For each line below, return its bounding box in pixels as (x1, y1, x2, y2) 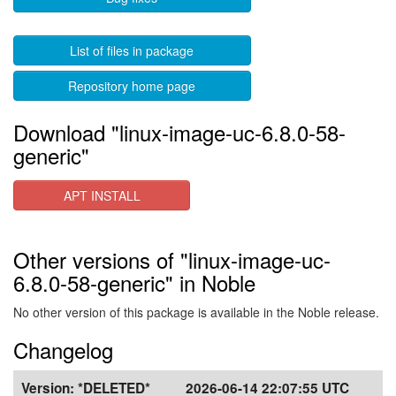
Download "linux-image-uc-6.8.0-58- (13, 117, 346, 148)
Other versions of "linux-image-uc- (13, 244, 331, 275)
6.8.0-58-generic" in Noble (13, 267, 255, 298)
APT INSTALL (63, 187, 141, 204)
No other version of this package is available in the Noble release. (13, 303, 379, 321)
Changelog (13, 334, 113, 365)
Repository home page (68, 77, 196, 95)
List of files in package (70, 42, 194, 59)
